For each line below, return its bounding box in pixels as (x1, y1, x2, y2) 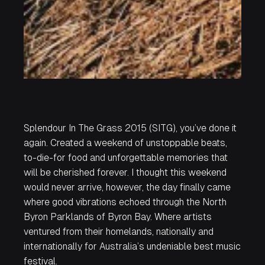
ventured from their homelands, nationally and (24, 226, 214, 237)
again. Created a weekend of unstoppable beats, (24, 137, 227, 148)
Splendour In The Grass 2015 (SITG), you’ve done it (24, 122, 237, 134)
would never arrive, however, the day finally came (24, 182, 231, 193)
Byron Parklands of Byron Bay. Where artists (24, 211, 212, 222)
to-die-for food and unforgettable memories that (24, 152, 228, 163)
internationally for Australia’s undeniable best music (24, 241, 241, 252)
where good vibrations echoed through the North (24, 196, 227, 208)
